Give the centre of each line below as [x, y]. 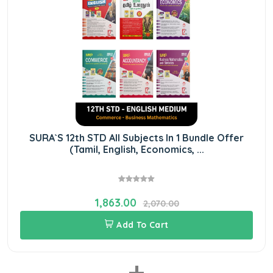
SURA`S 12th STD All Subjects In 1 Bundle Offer [136, 137]
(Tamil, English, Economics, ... [136, 149]
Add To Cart [143, 225]
